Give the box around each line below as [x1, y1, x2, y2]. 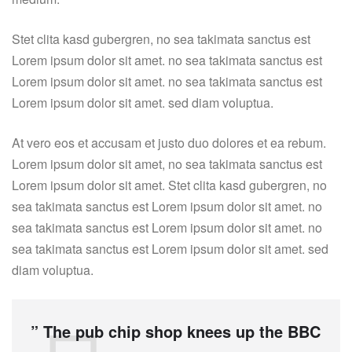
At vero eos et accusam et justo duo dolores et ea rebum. [12, 134, 326, 152]
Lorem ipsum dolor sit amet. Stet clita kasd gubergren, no [12, 176, 327, 195]
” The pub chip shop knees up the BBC [31, 320, 321, 343]
